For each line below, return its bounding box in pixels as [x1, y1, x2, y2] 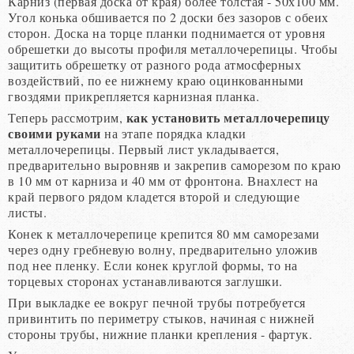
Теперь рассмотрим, [8, 108, 126, 126]
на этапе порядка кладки [100, 124, 247, 141]
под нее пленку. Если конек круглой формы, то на [8, 256, 298, 273]
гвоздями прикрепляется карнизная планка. [8, 87, 259, 104]
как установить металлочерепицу [126, 107, 330, 126]
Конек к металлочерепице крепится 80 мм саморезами [8, 224, 320, 242]
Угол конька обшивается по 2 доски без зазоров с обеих [8, 8, 329, 25]
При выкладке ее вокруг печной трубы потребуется [8, 293, 306, 311]
